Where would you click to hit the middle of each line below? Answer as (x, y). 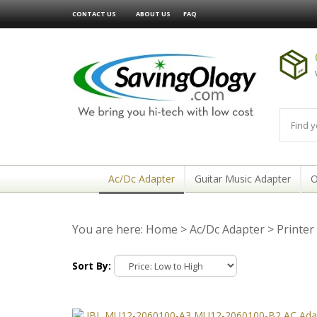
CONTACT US (94, 14)
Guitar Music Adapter (242, 179)
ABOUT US (153, 14)
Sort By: (92, 265)
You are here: (109, 229)
